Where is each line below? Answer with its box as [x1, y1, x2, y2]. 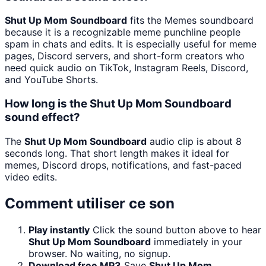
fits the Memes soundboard [127, 14, 254, 27]
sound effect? [5, 110, 80, 124]
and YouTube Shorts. [5, 74, 98, 86]
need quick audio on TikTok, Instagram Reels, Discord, [5, 62, 248, 74]
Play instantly [28, 223, 90, 236]
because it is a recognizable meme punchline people [5, 26, 240, 39]
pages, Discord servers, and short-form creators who [5, 50, 245, 62]
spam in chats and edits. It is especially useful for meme [5, 38, 256, 50]
